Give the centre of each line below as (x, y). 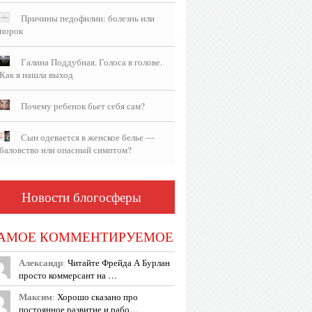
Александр (41, 263)
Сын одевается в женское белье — (88, 137)
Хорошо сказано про (96, 297)
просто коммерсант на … (68, 275)
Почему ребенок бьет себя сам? (83, 106)
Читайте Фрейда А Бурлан (118, 263)
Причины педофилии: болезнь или (88, 18)
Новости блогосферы (81, 197)
